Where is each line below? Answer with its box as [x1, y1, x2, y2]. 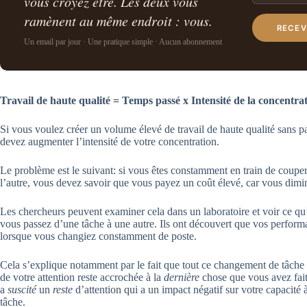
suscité [8, 284, 36, 296]
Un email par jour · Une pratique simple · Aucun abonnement [24, 37, 223, 47]
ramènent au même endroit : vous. [24, 12, 213, 30]
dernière [164, 271, 199, 284]
